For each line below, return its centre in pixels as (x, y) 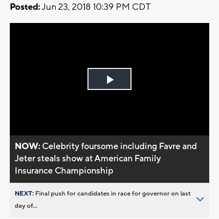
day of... (26, 206)
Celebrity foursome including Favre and (120, 146)
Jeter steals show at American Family (88, 158)
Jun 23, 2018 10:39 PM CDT (95, 7)
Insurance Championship (64, 171)
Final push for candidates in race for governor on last (113, 193)
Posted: (25, 7)
